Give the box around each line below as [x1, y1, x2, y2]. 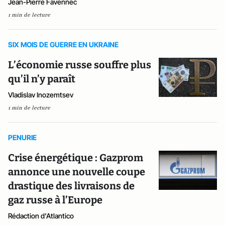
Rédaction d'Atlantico [8, 211, 74, 220]
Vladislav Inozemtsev [8, 90, 73, 99]
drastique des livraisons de [8, 180, 135, 192]
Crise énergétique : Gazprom [8, 152, 143, 164]
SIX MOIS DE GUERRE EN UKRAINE [8, 40, 119, 49]
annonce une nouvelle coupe [8, 166, 145, 178]
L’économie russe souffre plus [8, 59, 151, 71]
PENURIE [8, 133, 37, 142]
